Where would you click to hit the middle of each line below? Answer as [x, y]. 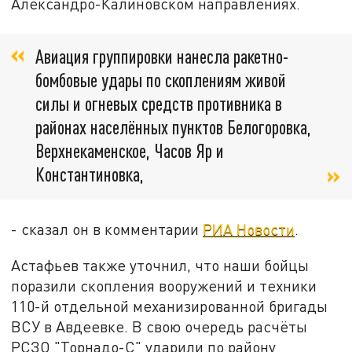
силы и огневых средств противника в [159, 104]
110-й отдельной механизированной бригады [170, 306]
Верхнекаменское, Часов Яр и [130, 151]
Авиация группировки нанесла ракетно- [162, 57]
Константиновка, [90, 174]
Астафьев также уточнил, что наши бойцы [160, 266]
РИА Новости [249, 229]
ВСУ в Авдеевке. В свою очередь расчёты [159, 327]
